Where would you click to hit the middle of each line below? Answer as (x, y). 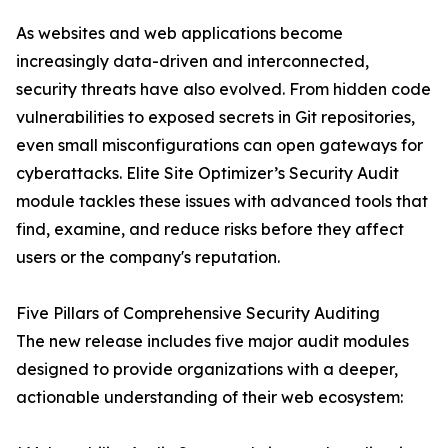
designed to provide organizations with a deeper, (207, 369)
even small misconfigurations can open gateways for (219, 145)
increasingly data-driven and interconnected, (192, 61)
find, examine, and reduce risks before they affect (210, 229)
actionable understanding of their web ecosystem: (209, 397)
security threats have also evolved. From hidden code (223, 89)
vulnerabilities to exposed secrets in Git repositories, (215, 117)
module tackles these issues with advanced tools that (222, 201)
